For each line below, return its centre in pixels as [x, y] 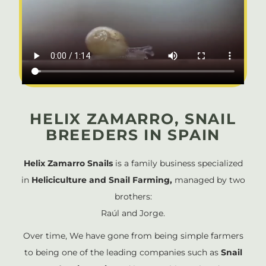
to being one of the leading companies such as [121, 253]
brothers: [133, 197]
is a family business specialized [178, 164]
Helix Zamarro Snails [68, 164]
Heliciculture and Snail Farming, [103, 180]
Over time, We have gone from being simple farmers [133, 236]
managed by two [210, 180]
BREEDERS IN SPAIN [133, 135]
